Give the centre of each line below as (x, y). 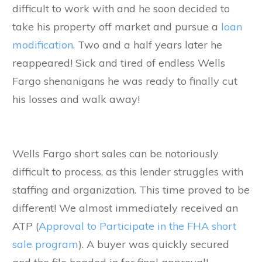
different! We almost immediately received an (125, 208)
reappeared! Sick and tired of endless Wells (119, 63)
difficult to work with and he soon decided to (121, 8)
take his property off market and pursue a (117, 26)
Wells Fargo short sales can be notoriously (116, 153)
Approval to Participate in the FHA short (137, 226)
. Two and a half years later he (148, 44)
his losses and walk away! (76, 99)
